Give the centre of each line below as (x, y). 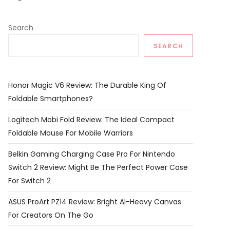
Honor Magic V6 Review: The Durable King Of (87, 85)
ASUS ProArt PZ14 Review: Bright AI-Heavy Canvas (95, 202)
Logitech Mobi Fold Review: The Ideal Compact (91, 120)
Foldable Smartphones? (51, 99)
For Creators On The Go (51, 215)
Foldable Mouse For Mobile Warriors (71, 133)
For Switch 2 (30, 181)
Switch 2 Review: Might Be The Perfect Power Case (98, 167)
